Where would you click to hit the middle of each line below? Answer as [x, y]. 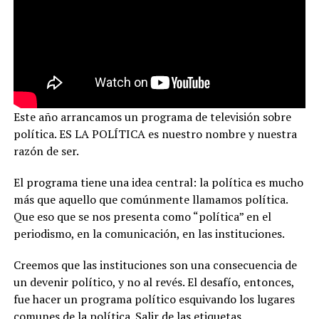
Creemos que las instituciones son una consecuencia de [155, 265]
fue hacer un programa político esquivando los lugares [154, 299]
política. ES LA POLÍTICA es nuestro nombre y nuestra [155, 134]
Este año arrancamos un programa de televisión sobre [152, 116]
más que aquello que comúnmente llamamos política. [150, 199]
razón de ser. [46, 151]
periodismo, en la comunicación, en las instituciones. [149, 233]
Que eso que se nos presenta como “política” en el [142, 216]
